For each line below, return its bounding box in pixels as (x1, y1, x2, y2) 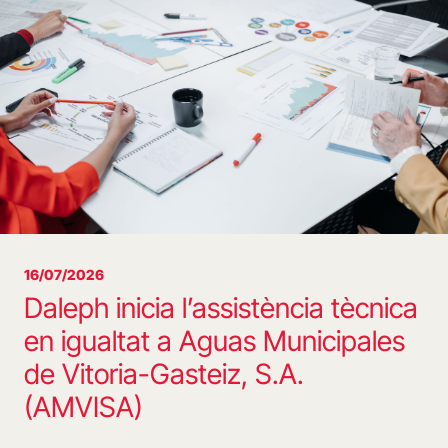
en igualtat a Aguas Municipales (24, 324, 405, 359)
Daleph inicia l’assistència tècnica (24, 291, 418, 326)
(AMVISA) (24, 390, 143, 425)
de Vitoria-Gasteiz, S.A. (24, 357, 304, 392)
